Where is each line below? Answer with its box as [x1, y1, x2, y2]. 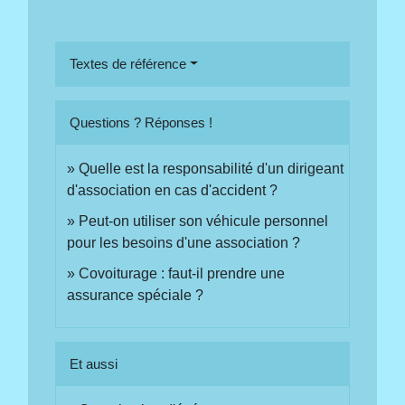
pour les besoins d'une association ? [67, 234, 301, 250]
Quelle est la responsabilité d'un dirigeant [79, 160, 344, 176]
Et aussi [70, 355, 118, 372]
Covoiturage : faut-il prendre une [79, 265, 286, 281]
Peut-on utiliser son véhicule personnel [79, 212, 329, 229]
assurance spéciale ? [67, 287, 204, 303]
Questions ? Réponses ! [70, 114, 213, 130]
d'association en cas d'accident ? [67, 182, 278, 198]
